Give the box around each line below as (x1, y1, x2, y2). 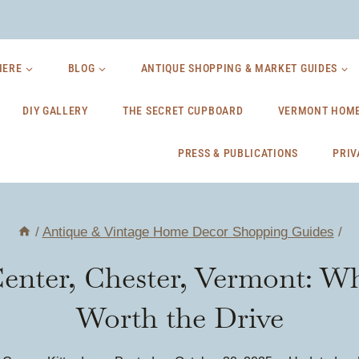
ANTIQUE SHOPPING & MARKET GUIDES (140, 62, 338, 75)
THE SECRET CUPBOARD (123, 104, 244, 117)
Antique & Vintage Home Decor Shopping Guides (42, 224, 334, 240)
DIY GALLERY (22, 104, 88, 117)
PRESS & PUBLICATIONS (177, 147, 298, 159)
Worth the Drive (75, 299, 284, 337)
